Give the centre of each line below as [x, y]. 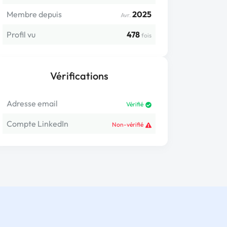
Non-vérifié [128, 124]
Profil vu [21, 34]
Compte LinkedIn [37, 124]
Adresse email [32, 103]
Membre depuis [34, 14]
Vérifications [79, 76]
